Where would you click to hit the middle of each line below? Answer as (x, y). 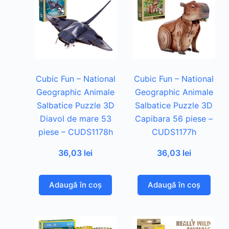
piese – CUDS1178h (75, 132)
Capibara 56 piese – (174, 118)
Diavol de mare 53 (75, 118)
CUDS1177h (174, 132)
